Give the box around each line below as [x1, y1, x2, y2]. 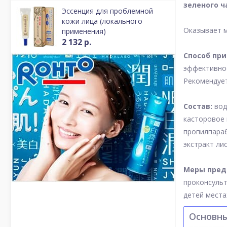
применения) [62, 26, 106, 36]
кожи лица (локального [62, 16, 142, 26]
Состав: [183, 101, 214, 111]
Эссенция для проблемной [62, 6, 153, 16]
